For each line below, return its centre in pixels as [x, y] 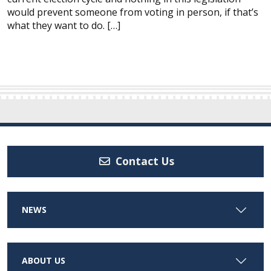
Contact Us [143, 161]
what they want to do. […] [64, 25]
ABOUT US [44, 260]
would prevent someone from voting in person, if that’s [133, 12]
